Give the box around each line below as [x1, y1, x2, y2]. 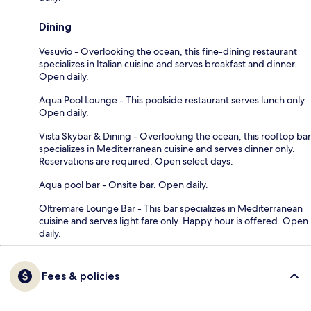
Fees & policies [42, 269, 119, 283]
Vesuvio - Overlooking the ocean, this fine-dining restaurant [39, 44, 297, 58]
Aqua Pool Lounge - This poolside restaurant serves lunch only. [39, 93, 307, 106]
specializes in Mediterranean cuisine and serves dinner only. [39, 142, 295, 155]
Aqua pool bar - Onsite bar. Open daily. [39, 178, 208, 191]
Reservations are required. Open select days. [39, 154, 233, 167]
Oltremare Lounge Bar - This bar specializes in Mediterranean [39, 201, 303, 215]
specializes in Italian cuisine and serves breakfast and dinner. [39, 57, 297, 70]
